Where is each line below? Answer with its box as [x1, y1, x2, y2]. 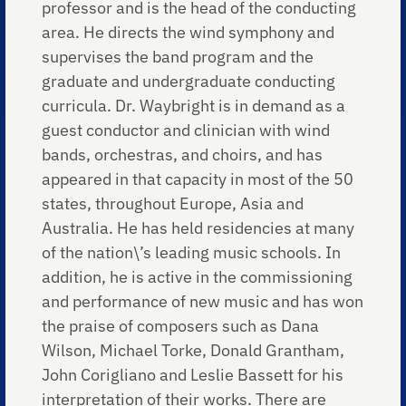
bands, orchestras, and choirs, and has [42, 143, 324, 165]
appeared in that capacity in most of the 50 [42, 168, 354, 189]
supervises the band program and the [42, 45, 314, 67]
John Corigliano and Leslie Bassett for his [42, 363, 344, 385]
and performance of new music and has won [42, 290, 364, 312]
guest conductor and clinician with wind [42, 119, 331, 140]
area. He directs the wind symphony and [42, 21, 335, 43]
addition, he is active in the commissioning [42, 266, 353, 287]
